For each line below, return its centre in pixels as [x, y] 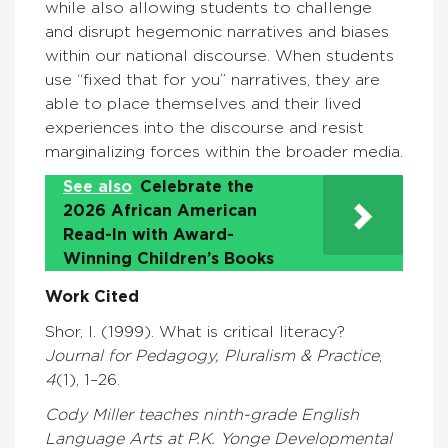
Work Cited [92, 297]
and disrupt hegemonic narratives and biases [217, 32]
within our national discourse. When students [219, 56]
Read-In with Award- [148, 235]
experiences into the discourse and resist [204, 128]
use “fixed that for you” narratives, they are [212, 80]
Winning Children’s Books [168, 259]
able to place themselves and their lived [203, 104]
